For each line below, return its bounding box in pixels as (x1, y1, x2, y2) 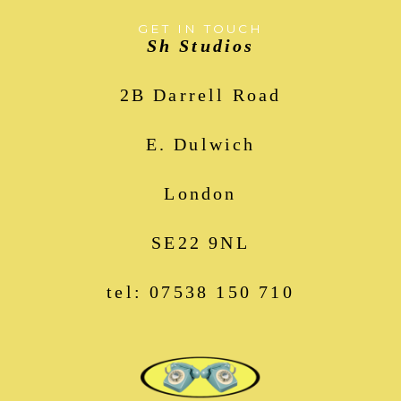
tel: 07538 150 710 (107, 281, 294, 302)
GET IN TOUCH (138, 21, 263, 36)
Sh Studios (146, 35, 255, 55)
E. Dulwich (145, 133, 256, 154)
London (164, 183, 237, 203)
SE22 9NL (151, 232, 250, 252)
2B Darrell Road (119, 84, 282, 105)
